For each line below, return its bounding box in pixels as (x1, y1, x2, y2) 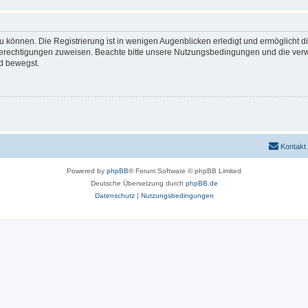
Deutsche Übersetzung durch (90, 179, 186, 187)
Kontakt (280, 142, 306, 151)
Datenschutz (94, 191, 135, 199)
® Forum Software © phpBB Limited (129, 166, 241, 175)
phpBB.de (185, 179, 218, 187)
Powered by (67, 166, 107, 175)
